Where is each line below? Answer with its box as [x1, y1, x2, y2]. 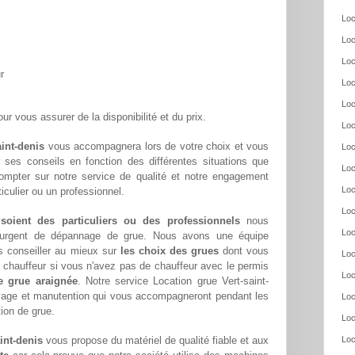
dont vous [218, 245, 269, 258]
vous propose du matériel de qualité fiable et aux [43, 334, 269, 347]
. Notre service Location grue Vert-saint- [77, 275, 269, 288]
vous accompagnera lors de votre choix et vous [44, 140, 269, 153]
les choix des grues [120, 245, 219, 258]
